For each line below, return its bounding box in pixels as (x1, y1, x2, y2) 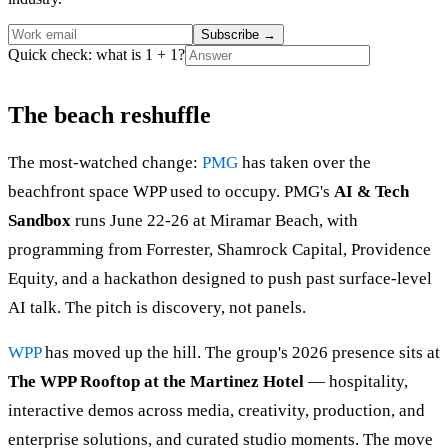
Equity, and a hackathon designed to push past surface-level (8, 268, 432, 288)
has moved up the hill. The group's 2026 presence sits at (41, 342, 440, 362)
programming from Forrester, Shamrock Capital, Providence (8, 239, 431, 259)
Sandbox (8, 210, 71, 230)
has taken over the (238, 152, 371, 172)
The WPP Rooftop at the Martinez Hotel (8, 371, 304, 391)
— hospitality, (304, 371, 408, 391)
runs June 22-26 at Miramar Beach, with (71, 210, 358, 230)
